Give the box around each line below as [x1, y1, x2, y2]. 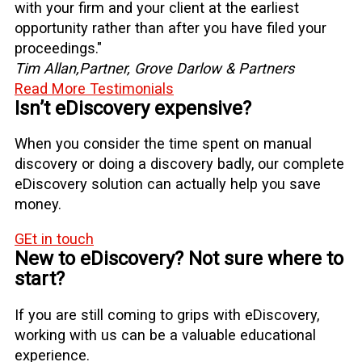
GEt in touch [15, 230, 94, 248]
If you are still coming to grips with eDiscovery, [15, 305, 319, 323]
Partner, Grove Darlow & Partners [79, 59, 294, 77]
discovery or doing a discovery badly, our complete [15, 155, 344, 173]
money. [15, 196, 61, 213]
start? [15, 267, 65, 291]
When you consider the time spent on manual [15, 135, 312, 153]
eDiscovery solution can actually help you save [15, 175, 321, 193]
